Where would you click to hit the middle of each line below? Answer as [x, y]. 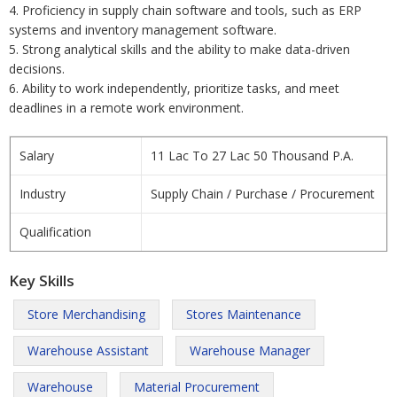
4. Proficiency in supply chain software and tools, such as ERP [185, 10]
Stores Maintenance [244, 314]
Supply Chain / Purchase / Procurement [263, 194]
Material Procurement [197, 387]
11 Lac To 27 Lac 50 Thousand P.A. [252, 156]
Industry [43, 194]
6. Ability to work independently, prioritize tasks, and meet [174, 88]
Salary [37, 156]
